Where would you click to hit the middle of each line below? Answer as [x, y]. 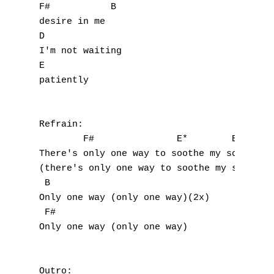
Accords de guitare [206, 101]
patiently [64, 80]
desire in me [72, 22]
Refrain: [61, 124]
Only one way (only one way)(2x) [124, 198]
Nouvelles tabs [196, 57]
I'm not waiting [80, 51]
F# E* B [138, 139]
